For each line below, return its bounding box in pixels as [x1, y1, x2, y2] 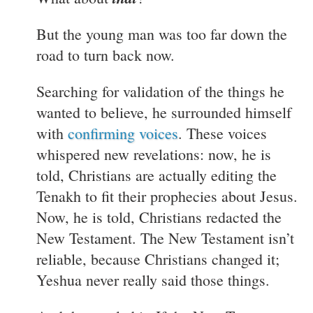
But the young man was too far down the [36, 23, 287, 44]
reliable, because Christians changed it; [36, 248, 279, 269]
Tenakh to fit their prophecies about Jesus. [36, 185, 298, 206]
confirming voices [68, 122, 178, 143]
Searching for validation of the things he [36, 80, 284, 101]
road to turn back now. [36, 44, 175, 65]
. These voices [178, 122, 267, 143]
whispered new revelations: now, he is [36, 143, 271, 164]
